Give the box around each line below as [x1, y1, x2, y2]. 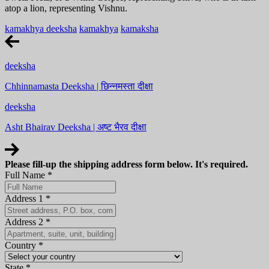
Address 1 [5, 193, 46, 204]
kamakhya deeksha [5, 23, 77, 34]
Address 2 [5, 216, 46, 227]
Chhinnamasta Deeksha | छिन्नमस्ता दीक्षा [5, 80, 153, 91]
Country [5, 240, 36, 250]
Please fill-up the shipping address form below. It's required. [5, 159, 248, 169]
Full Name [5, 169, 47, 180]
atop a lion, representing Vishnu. [5, 2, 127, 13]
